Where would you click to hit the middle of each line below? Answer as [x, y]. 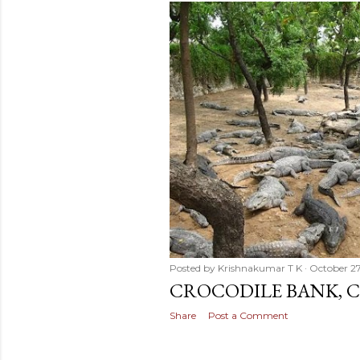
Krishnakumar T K [260, 268]
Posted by [194, 268]
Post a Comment [248, 315]
